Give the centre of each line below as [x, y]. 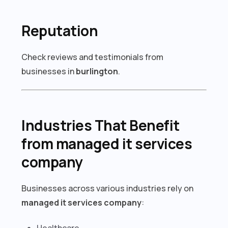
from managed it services [107, 143]
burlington [97, 71]
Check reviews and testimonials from [93, 57]
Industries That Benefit [101, 125]
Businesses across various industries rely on [108, 188]
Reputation [60, 30]
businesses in [49, 71]
